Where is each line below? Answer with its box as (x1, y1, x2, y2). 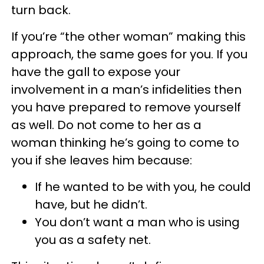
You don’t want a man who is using (35, 214, 240, 230)
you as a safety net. (35, 232, 151, 248)
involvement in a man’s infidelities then (11, 81, 242, 98)
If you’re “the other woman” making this (11, 28, 246, 45)
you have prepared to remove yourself (11, 99, 241, 115)
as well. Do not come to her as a (11, 117, 202, 133)
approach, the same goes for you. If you (11, 46, 247, 62)
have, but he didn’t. (35, 196, 147, 213)
